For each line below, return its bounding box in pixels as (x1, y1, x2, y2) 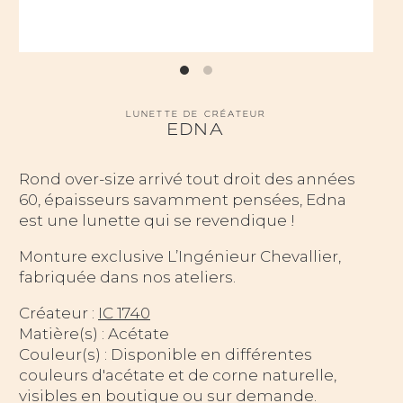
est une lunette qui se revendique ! (19, 211, 295, 230)
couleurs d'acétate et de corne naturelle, (19, 366, 336, 385)
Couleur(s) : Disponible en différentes (19, 345, 312, 364)
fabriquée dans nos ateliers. (19, 268, 236, 287)
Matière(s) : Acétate (19, 325, 169, 344)
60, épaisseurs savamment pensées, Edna (19, 191, 346, 210)
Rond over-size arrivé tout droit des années (19, 170, 355, 189)
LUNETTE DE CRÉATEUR (125, 110, 267, 120)
